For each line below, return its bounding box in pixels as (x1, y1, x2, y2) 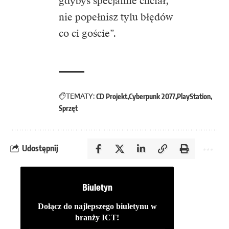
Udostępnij (22, 143, 58, 153)
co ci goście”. (59, 27, 116, 39)
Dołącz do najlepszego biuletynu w (37, 201, 157, 211)
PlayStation (177, 91, 211, 101)
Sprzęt (59, 103, 78, 112)
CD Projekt (96, 91, 127, 101)
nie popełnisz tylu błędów (59, 11, 173, 23)
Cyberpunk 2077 (129, 91, 175, 101)
